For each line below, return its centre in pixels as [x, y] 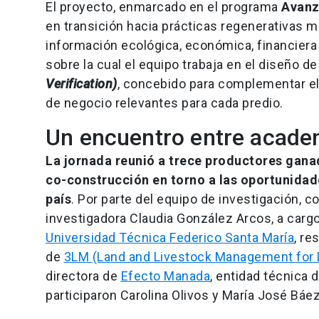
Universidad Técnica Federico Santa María [170, 238]
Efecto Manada [165, 276]
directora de [83, 276]
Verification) [82, 84]
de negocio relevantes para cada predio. [164, 103]
